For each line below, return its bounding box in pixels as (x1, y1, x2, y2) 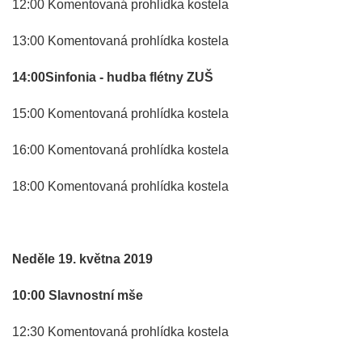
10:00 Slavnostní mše (12, 288, 143, 302)
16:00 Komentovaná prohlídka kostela (12, 142, 229, 157)
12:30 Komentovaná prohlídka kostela (12, 324, 229, 339)
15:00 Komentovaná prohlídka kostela (12, 106, 229, 120)
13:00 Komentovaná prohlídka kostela (12, 33, 229, 48)
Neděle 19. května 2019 (12, 251, 153, 266)
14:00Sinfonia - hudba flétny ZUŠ (12, 69, 213, 84)
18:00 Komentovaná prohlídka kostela (12, 179, 229, 193)
